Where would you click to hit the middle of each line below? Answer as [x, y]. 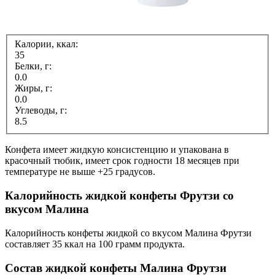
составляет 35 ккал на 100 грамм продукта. [95, 244]
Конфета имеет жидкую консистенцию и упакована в [117, 150]
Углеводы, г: [42, 110]
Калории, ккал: [48, 44]
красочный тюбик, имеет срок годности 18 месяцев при [122, 161]
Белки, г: [34, 66]
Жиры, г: [35, 88]
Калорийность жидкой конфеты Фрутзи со [119, 196]
